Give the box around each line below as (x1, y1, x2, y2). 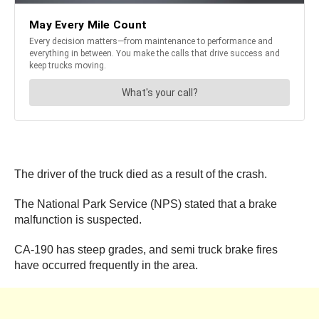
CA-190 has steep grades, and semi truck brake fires (14, 244, 278, 256)
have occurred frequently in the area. (14, 259, 198, 272)
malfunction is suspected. (14, 214, 142, 226)
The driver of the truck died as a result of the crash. (14, 168, 267, 181)
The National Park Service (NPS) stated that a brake (14, 198, 277, 211)
